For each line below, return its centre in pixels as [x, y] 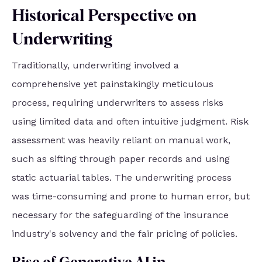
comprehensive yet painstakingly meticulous [113, 84]
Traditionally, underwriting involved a [95, 65]
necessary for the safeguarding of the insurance [120, 215]
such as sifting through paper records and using [121, 159]
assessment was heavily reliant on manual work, [121, 140]
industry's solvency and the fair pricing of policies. [125, 234]
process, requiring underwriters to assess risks [118, 103]
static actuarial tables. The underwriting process [122, 178]
